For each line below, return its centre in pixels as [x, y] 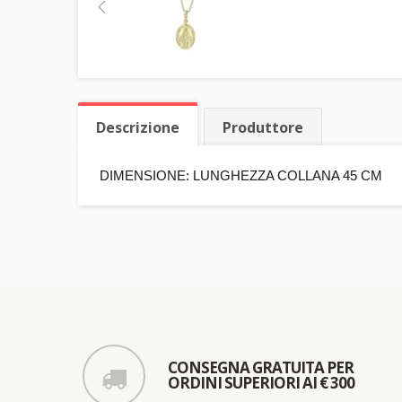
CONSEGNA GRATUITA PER [261, 368]
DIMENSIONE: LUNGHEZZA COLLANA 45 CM [241, 176]
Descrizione [138, 128]
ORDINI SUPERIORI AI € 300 [261, 383]
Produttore [263, 128]
